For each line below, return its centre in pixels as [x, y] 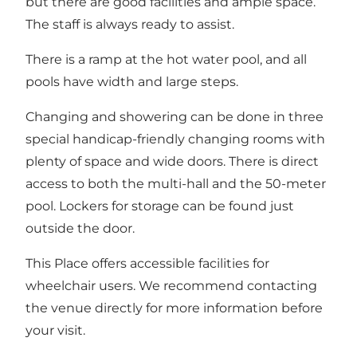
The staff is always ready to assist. [130, 25]
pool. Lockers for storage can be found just [160, 206]
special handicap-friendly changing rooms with [175, 139]
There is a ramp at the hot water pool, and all [166, 60]
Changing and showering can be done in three [175, 117]
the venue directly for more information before [174, 308]
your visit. [55, 331]
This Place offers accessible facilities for [147, 264]
